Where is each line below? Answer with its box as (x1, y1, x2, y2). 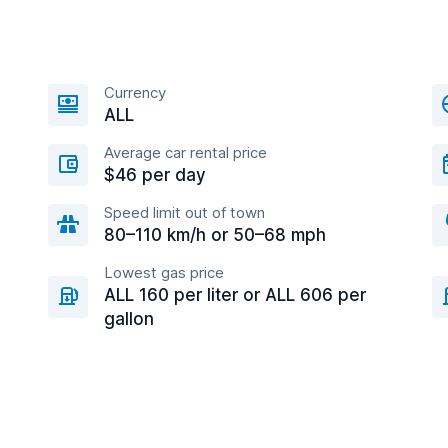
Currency (104, 83, 166, 102)
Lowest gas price (104, 263, 224, 282)
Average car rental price (104, 143, 267, 162)
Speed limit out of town (104, 203, 265, 222)
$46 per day (104, 165, 206, 185)
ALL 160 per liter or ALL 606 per (104, 285, 366, 305)
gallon (104, 309, 154, 329)
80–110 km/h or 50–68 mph (104, 225, 326, 245)
